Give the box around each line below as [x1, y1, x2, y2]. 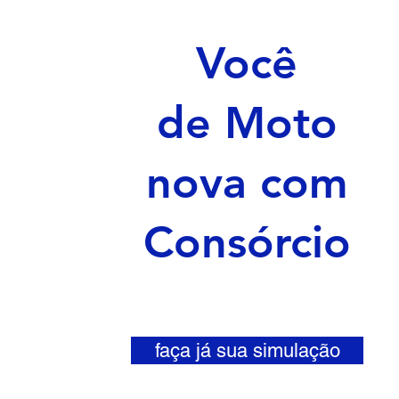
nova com [145, 156, 348, 209]
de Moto [156, 96, 338, 150]
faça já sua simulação [154, 339, 340, 362]
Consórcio [142, 216, 351, 269]
